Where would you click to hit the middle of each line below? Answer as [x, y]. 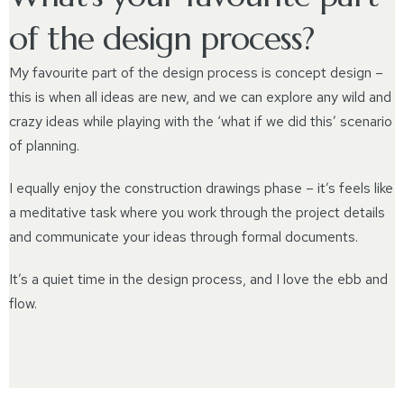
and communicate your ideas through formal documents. [184, 237]
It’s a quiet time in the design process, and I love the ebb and [198, 279]
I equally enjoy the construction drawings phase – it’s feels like [201, 188]
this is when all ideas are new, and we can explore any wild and [200, 97]
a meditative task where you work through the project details [197, 212]
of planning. [44, 146]
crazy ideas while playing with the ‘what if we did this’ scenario [201, 121]
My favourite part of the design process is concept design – [196, 73]
